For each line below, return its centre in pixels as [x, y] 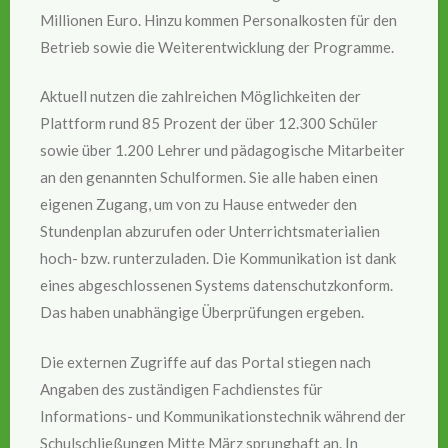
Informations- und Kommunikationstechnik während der [223, 415]
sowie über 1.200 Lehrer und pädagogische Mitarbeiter [222, 150]
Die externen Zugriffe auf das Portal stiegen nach [205, 361]
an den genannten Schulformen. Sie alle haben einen [209, 177]
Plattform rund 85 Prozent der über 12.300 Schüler [209, 123]
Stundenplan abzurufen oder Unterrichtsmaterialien [210, 231]
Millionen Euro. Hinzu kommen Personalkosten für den [218, 19]
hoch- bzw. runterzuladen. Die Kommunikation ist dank [218, 258]
